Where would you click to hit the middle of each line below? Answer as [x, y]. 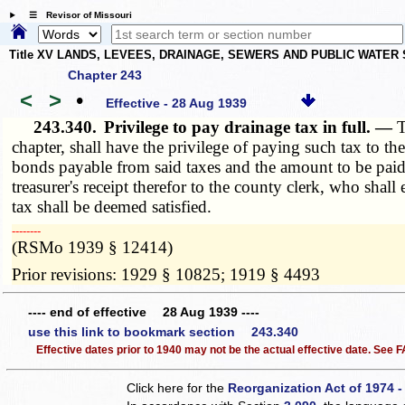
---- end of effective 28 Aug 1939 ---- [144, 312]
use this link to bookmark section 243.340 [163, 331]
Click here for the [178, 388]
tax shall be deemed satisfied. [112, 206]
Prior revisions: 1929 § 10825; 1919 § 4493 [166, 274]
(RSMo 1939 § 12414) [93, 247]
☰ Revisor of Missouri [75, 15]
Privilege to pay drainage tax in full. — [251, 127]
